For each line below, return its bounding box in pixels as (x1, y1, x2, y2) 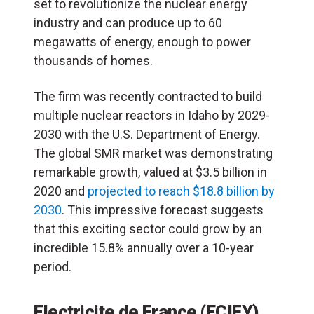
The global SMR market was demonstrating (34, 146, 273, 161)
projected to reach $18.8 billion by (88, 184, 275, 199)
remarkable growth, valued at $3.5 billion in (34, 165, 267, 180)
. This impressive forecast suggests (62, 203, 264, 218)
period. (34, 259, 71, 275)
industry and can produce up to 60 (34, 15, 222, 31)
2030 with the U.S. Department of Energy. (34, 127, 260, 142)
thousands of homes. (34, 53, 153, 69)
